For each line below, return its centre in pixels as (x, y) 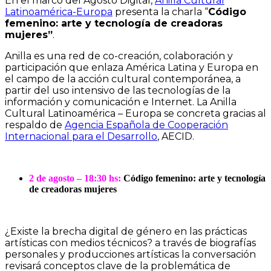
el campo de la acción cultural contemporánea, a (123, 79)
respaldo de (35, 125)
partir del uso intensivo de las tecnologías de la (118, 90)
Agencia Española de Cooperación (146, 125)
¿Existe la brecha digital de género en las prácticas (126, 231)
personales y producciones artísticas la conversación (130, 254)
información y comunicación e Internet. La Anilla (121, 102)
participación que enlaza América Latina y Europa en (132, 67)
